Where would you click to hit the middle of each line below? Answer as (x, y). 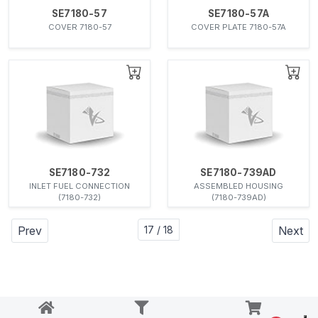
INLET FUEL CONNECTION (79, 186)
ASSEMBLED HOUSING (238, 186)
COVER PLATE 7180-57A (238, 27)
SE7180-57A (238, 13)
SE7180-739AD (238, 173)
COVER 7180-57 (79, 27)
